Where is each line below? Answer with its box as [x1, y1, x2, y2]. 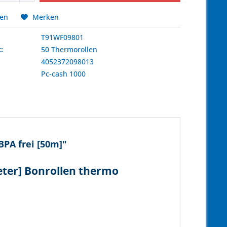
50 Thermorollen [41, 45, 98, 54]
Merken [32, 12, 59, 22]
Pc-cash [41, 69, 68, 79]
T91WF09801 [41, 32, 84, 42]
